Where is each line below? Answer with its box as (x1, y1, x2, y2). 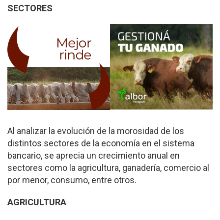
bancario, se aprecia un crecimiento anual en (7, 150, 180, 161)
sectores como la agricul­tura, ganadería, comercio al (7, 163, 209, 173)
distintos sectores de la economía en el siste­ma (7, 138, 194, 148)
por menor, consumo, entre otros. (7, 175, 137, 185)
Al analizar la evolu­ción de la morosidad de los (7, 126, 184, 136)
